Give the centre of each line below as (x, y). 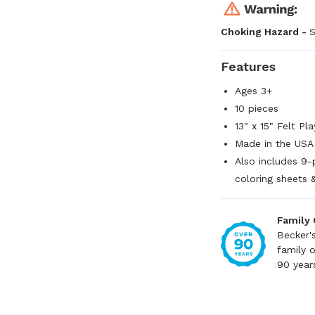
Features (248, 66)
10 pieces (257, 108)
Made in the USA (274, 143)
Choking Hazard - (265, 32)
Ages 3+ (254, 91)
